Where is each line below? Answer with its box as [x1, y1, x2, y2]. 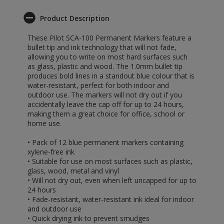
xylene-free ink [27, 147, 74, 156]
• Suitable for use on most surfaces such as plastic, [27, 156, 192, 166]
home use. [27, 118, 61, 128]
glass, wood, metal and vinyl [27, 166, 119, 175]
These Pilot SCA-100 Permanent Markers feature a [27, 33, 191, 42]
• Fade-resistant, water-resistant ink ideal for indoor [27, 194, 194, 204]
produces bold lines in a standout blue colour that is [27, 71, 194, 80]
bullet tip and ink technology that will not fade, [27, 42, 176, 52]
